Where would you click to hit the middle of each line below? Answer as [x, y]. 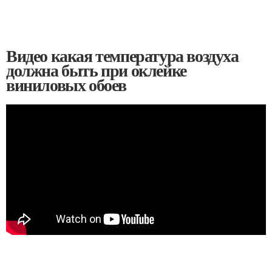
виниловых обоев [66, 85]
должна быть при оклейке [96, 70]
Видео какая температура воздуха [122, 56]
